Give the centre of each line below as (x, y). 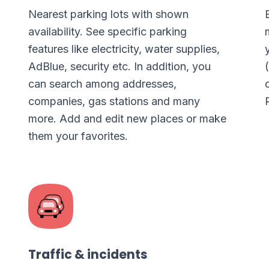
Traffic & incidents (88, 254)
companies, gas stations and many (114, 101)
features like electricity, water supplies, (124, 49)
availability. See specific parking (108, 32)
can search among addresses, (103, 84)
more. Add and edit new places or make (128, 119)
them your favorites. (78, 136)
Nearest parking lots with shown (109, 14)
